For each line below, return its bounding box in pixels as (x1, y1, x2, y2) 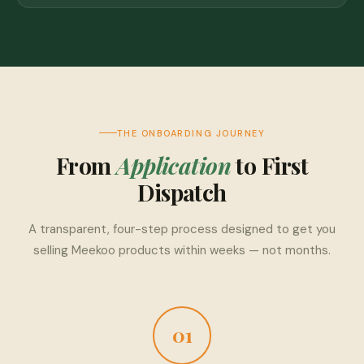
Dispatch (137, 176, 227, 207)
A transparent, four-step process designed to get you (28, 220, 336, 237)
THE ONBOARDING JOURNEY (116, 127, 266, 139)
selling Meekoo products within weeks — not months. (33, 241, 331, 258)
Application (116, 149, 232, 180)
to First (231, 149, 308, 180)
